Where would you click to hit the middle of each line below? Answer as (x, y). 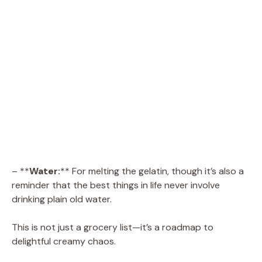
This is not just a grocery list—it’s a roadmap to (113, 227)
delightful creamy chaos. (64, 241)
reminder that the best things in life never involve (116, 185)
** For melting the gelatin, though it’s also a (152, 171)
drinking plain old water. (62, 199)
